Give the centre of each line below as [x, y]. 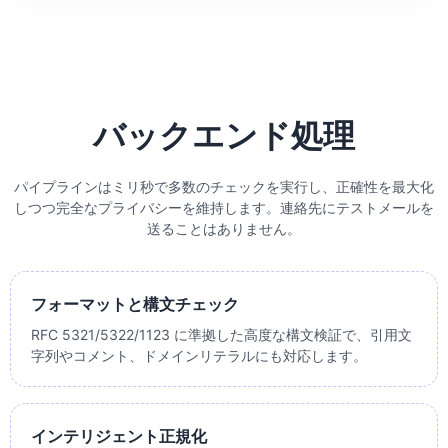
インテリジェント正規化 [119, 435]
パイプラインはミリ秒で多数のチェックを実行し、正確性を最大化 [224, 186]
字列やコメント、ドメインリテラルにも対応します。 [199, 355]
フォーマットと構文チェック [135, 303]
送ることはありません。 [224, 228]
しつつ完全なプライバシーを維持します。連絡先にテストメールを [224, 207]
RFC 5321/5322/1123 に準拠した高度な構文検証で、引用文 [221, 334]
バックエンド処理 [224, 135]
